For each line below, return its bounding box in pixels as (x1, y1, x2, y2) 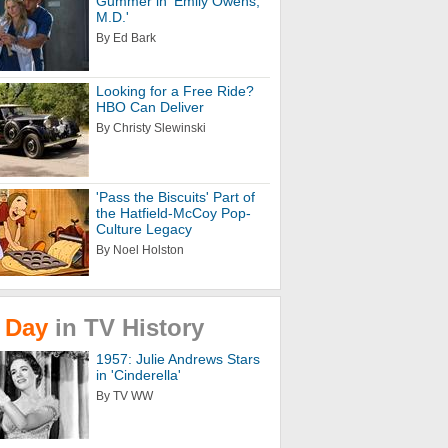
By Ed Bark (96, 31, 156, 45)
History (122, 314, 204, 341)
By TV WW (96, 389, 153, 403)
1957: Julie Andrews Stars (96, 351, 260, 367)
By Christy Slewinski (96, 121, 206, 135)
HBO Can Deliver (96, 99, 204, 115)
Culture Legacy (96, 221, 192, 237)
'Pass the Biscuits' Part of (96, 189, 255, 205)
